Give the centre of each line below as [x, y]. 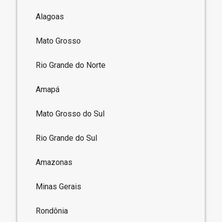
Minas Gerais [59, 186]
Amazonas [54, 162]
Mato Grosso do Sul [70, 113]
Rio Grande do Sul [67, 138]
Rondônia [52, 211]
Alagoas [50, 16]
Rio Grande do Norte [71, 65]
